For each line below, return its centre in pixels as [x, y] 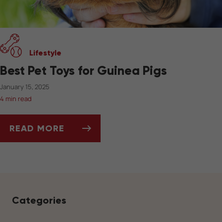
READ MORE [37, 128]
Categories [39, 200]
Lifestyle [45, 53]
